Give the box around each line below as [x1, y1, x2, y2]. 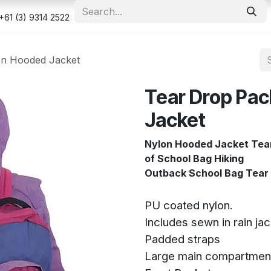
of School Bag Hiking [145, 152, 244, 165]
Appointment [44, 11, 104, 23]
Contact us [113, 11, 163, 23]
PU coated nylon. [145, 198, 236, 212]
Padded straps [145, 232, 220, 246]
